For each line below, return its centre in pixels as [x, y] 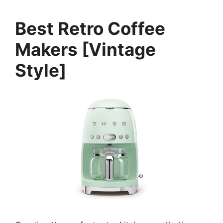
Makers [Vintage [85, 50]
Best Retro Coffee [90, 29]
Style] [41, 70]
